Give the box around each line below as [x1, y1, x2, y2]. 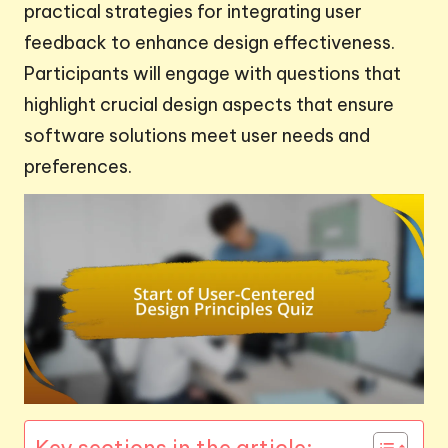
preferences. [24, 154, 132, 178]
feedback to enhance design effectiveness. [24, 30, 395, 54]
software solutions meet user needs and [24, 123, 370, 147]
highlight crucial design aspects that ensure [24, 92, 394, 116]
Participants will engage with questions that [24, 61, 401, 85]
